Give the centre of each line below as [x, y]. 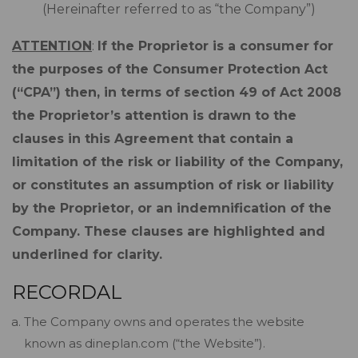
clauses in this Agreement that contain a [153, 139]
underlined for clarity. [87, 255]
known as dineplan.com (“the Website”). [145, 343]
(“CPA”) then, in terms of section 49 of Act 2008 [177, 92]
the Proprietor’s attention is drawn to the [154, 115]
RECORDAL [67, 292]
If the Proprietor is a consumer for [215, 46]
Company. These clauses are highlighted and [169, 231]
